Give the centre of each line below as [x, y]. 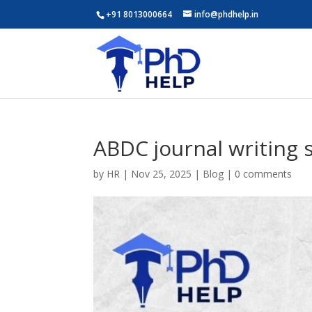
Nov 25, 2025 [162, 174]
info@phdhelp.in [227, 14]
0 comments [264, 174]
